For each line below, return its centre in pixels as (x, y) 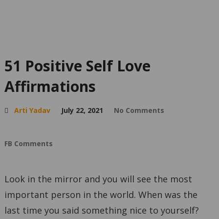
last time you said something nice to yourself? (101, 210)
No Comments (139, 110)
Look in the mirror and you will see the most (98, 179)
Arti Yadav (32, 110)
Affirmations (50, 87)
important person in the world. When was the (101, 195)
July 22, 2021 (82, 110)
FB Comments (28, 144)
